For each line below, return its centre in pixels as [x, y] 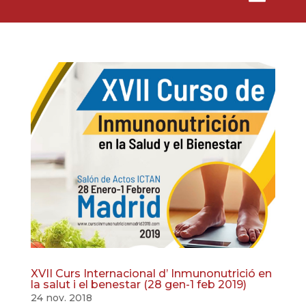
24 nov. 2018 [61, 297]
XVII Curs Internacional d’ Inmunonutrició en [151, 273]
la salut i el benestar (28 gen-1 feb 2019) [138, 284]
